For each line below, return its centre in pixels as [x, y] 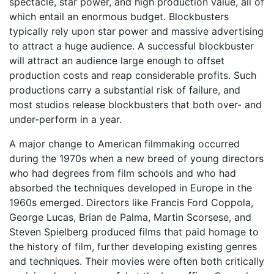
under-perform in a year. [65, 120]
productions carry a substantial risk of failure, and [125, 90]
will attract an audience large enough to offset [117, 61]
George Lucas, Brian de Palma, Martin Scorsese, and [130, 217]
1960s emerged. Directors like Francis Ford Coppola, [131, 203]
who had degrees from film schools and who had [123, 173]
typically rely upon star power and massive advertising [136, 31]
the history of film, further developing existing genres [133, 247]
